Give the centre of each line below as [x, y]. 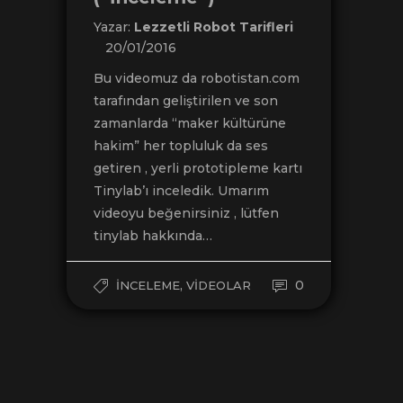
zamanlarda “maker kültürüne [190, 124]
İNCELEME [148, 286]
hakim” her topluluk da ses [181, 146]
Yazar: [114, 27]
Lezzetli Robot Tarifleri [214, 27]
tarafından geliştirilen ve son [186, 101]
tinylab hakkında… [153, 236]
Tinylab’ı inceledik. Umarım [181, 191]
